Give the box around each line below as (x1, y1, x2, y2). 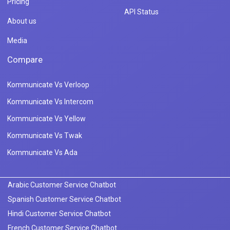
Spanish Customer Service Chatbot (8, 195, 121, 203)
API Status (124, 7, 159, 16)
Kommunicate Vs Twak (7, 131, 82, 140)
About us (7, 16, 36, 25)
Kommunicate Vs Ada (7, 148, 78, 157)
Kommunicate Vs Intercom (7, 97, 93, 106)
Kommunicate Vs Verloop (7, 80, 89, 89)
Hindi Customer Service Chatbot (8, 209, 111, 218)
